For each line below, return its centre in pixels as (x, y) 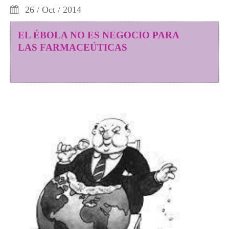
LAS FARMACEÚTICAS (73, 48)
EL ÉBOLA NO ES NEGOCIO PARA (98, 35)
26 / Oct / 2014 (52, 10)
